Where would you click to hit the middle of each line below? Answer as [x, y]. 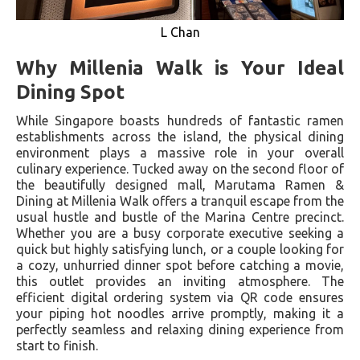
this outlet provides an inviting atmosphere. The [180, 281]
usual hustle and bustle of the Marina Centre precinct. [180, 217]
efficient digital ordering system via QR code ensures [180, 297]
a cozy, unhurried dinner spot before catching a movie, [180, 265]
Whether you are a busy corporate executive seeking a [180, 233]
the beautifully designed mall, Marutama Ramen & [180, 184]
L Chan [180, 32]
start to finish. [57, 345]
